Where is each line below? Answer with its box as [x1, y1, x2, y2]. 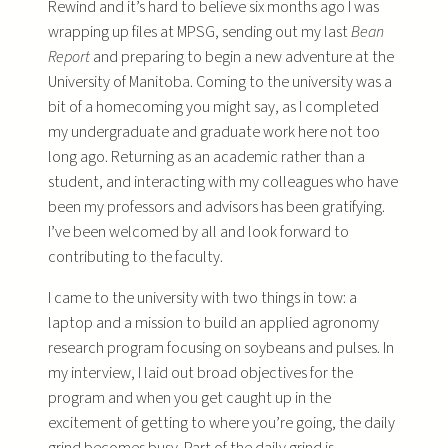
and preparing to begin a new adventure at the [93, 45, 394, 68]
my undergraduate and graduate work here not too [48, 120, 380, 143]
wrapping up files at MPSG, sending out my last [48, 20, 351, 43]
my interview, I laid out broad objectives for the [48, 361, 353, 384]
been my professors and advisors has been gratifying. [48, 195, 385, 218]
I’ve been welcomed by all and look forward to [48, 220, 349, 243]
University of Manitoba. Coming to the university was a [48, 70, 392, 93]
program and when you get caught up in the [48, 386, 331, 409]
